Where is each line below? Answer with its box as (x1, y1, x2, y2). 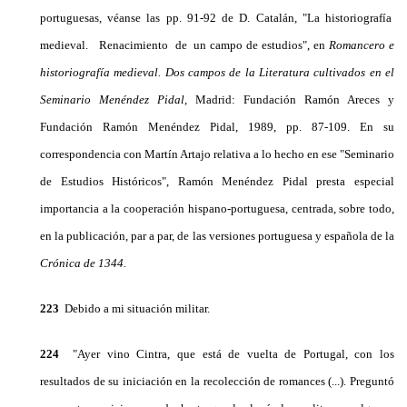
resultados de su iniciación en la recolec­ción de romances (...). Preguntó (40, 373, 394, 388)
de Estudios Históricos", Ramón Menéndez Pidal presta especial (40, 174, 394, 188)
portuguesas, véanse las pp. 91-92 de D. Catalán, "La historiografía (40, 10, 394, 25)
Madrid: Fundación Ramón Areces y (195, 92, 394, 106)
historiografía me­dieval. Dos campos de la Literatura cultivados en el (40, 65, 394, 79)
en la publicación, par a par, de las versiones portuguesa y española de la (40, 228, 394, 243)
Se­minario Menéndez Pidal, (40, 92, 195, 106)
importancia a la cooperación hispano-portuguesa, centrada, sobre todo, (40, 201, 394, 215)
